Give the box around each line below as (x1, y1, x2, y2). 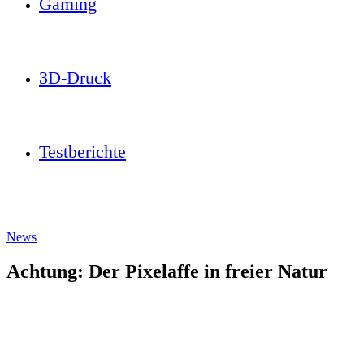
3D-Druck (39, 67, 111, 88)
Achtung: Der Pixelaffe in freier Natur (6, 260, 327, 282)
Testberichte (39, 141, 126, 162)
